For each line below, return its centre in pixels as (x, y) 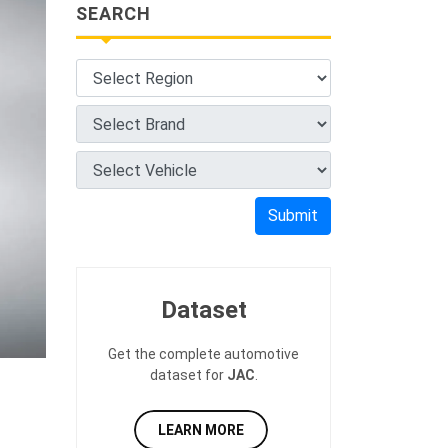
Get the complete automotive (203, 354)
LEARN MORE (201, 430)
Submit (293, 215)
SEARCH (113, 13)
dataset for (188, 375)
